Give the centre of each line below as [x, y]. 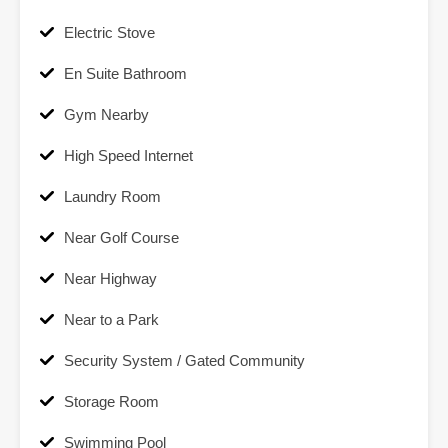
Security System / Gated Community [184, 361]
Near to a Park [111, 320]
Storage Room [111, 402]
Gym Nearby [106, 115]
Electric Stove [109, 33]
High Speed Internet [128, 156]
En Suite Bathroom [125, 74]
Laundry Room [112, 197]
